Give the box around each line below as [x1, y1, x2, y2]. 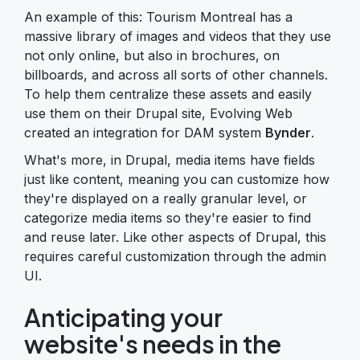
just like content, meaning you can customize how [24, 170, 329, 187]
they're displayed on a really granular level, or [24, 190, 307, 207]
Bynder [265, 124, 311, 141]
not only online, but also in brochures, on [24, 47, 280, 63]
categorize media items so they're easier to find [24, 209, 311, 226]
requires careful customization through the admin [24, 247, 326, 264]
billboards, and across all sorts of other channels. [24, 66, 328, 83]
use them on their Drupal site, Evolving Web [24, 104, 292, 121]
